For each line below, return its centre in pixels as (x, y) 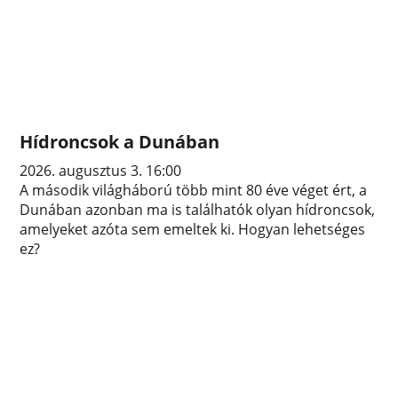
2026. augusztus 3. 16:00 (101, 171)
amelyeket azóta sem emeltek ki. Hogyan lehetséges (193, 230)
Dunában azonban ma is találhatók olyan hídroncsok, (198, 210)
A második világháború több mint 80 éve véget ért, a (194, 191)
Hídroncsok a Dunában (120, 142)
